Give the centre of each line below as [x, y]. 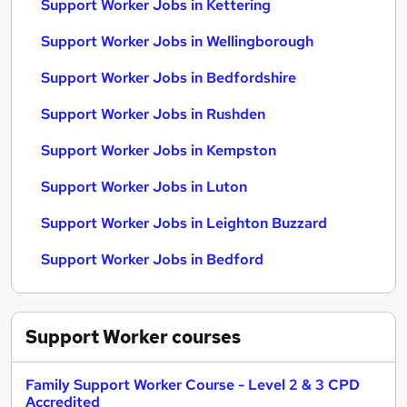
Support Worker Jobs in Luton [144, 187]
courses [204, 337]
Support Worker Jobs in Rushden [153, 114]
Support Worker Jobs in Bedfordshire [169, 78]
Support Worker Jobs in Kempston [159, 150]
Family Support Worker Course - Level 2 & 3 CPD [193, 385]
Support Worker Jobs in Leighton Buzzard [184, 223]
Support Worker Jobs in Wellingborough [177, 41]
